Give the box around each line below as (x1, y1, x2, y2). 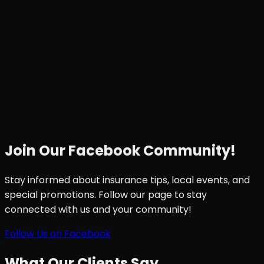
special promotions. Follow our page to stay (5, 188, 207, 202)
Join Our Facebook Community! (5, 141, 236, 161)
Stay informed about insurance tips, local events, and (5, 173, 250, 187)
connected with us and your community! (5, 203, 192, 217)
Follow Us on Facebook (5, 227, 111, 241)
